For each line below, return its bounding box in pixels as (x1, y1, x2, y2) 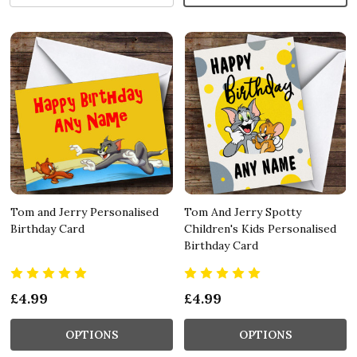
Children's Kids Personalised (184, 221, 336, 236)
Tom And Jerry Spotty (184, 204, 301, 219)
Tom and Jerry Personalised (10, 204, 159, 219)
